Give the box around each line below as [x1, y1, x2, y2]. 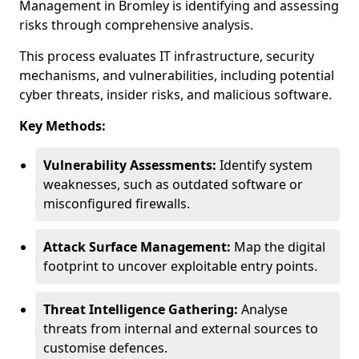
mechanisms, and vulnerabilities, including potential [19, 67, 334, 84]
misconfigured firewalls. [43, 195, 190, 212]
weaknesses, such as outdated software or [43, 175, 303, 193]
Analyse [238, 301, 288, 318]
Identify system [216, 156, 313, 174]
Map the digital [231, 238, 325, 256]
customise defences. [43, 339, 167, 357]
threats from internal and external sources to [43, 320, 318, 337]
